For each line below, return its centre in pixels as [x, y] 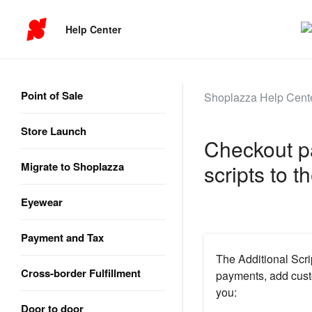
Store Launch [54, 131]
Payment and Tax [62, 237]
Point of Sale [52, 95]
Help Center [94, 29]
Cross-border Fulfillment [81, 273]
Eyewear [42, 202]
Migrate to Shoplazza [72, 166]
